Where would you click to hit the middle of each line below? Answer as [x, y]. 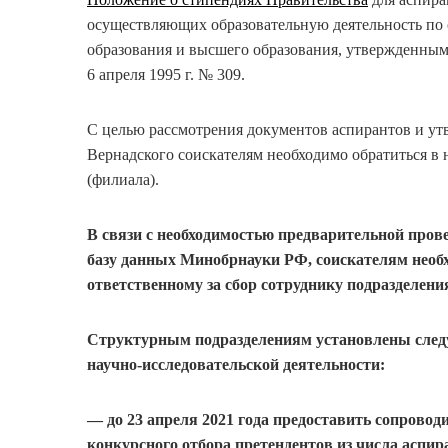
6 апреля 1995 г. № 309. [166, 75]
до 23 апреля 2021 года [188, 420]
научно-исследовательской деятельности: [236, 365]
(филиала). [123, 180]
